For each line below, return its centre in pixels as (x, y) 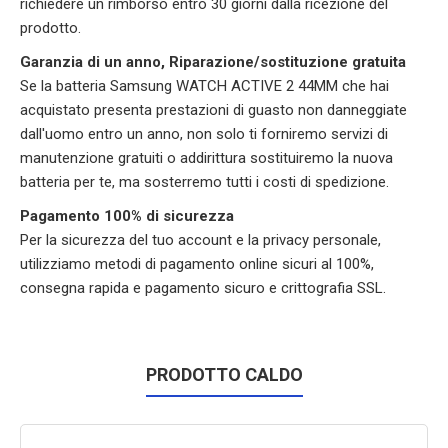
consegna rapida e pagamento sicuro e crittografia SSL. (203, 288)
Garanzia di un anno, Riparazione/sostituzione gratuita (213, 62)
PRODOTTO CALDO (224, 374)
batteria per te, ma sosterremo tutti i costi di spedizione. (204, 182)
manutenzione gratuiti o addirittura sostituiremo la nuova (206, 158)
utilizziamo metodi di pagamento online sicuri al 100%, (197, 264)
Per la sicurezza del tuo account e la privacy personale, (200, 240)
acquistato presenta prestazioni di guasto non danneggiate (213, 110)
